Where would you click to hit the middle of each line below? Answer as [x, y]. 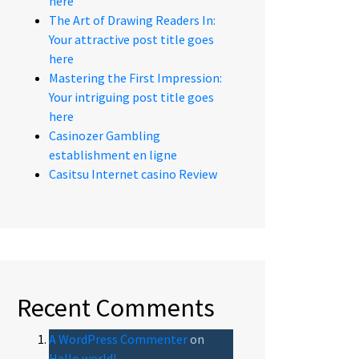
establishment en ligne [113, 155]
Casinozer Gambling [105, 135]
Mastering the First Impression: [135, 78]
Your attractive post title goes [131, 39]
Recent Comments [116, 308]
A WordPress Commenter [118, 339]
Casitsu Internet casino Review [133, 174]
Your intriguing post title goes [131, 97]
